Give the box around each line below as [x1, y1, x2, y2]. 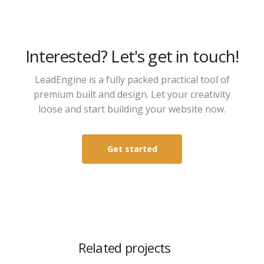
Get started [107, 143, 157, 154]
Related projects [78, 239, 171, 256]
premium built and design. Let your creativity [34, 88, 230, 101]
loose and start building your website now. [38, 103, 226, 115]
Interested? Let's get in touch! [25, 45, 239, 67]
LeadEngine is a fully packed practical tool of [34, 73, 230, 86]
